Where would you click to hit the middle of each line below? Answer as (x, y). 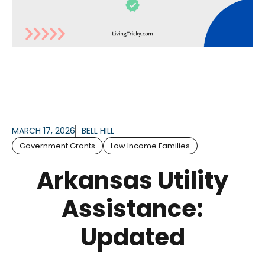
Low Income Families (150, 146)
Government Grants (57, 146)
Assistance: (132, 209)
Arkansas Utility (132, 181)
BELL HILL (98, 131)
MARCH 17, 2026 (43, 131)
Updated (132, 237)
